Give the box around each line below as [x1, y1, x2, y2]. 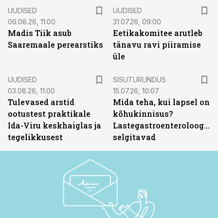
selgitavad [113, 132, 156, 142]
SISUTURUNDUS [113, 75, 166, 84]
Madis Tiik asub [8, 28, 72, 38]
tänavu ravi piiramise [113, 39, 201, 50]
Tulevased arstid [8, 97, 74, 107]
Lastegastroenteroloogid [113, 120, 212, 130]
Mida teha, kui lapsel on [113, 97, 210, 107]
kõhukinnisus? [113, 109, 173, 119]
